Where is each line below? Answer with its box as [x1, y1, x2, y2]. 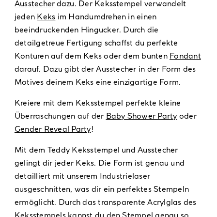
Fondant [170, 50, 201, 61]
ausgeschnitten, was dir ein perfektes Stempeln [14, 184, 189, 194]
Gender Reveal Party [14, 124, 91, 134]
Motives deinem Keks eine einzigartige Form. [14, 77, 181, 87]
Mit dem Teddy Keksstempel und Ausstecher [14, 144, 178, 155]
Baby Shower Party [106, 110, 177, 121]
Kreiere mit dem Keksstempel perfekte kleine [14, 97, 181, 108]
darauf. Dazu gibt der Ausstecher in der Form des [14, 63, 196, 74]
